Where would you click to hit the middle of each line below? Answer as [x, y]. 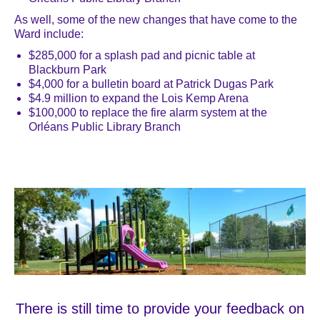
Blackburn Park [67, 69]
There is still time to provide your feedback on [160, 309]
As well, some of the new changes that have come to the [156, 19]
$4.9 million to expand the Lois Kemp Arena [139, 98]
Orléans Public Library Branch [105, 126]
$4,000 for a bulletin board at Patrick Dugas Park [151, 84]
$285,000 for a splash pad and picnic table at [142, 55]
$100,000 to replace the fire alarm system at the [148, 112]
